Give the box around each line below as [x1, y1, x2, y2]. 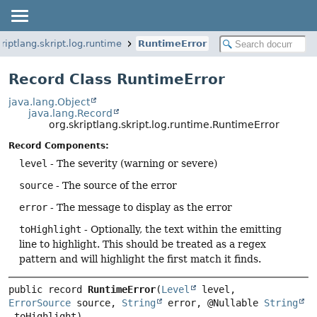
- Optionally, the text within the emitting [81, 224, 282, 236]
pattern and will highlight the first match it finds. [19, 253, 261, 265]
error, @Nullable [162, 297, 264, 309]
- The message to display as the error [47, 202, 232, 214]
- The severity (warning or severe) [47, 158, 217, 170]
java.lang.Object [8, 96, 90, 108]
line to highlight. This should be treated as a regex [19, 238, 266, 250]
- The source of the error [53, 180, 177, 192]
